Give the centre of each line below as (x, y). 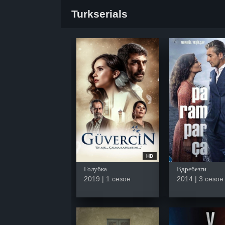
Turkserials (99, 14)
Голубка (95, 169)
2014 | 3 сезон (200, 179)
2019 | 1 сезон (107, 179)
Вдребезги (191, 169)
